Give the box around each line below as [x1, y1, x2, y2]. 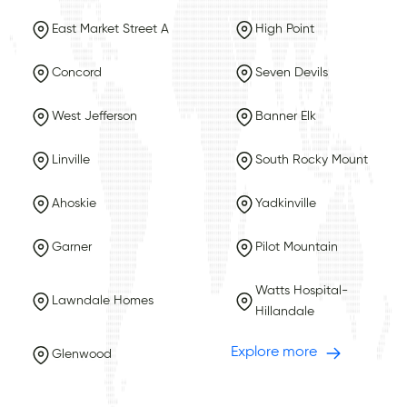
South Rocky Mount [254, 154, 368, 167]
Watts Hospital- [254, 283, 348, 297]
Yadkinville [254, 197, 316, 211]
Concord [51, 66, 102, 80]
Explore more [230, 345, 317, 361]
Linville [51, 154, 90, 167]
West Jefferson [51, 110, 137, 124]
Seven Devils [254, 66, 328, 80]
